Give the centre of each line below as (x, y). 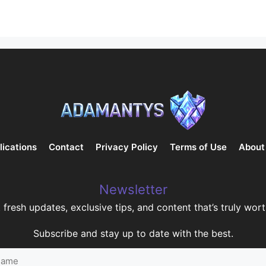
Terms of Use (198, 147)
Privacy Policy (126, 147)
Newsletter (133, 189)
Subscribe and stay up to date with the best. (133, 233)
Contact (66, 147)
